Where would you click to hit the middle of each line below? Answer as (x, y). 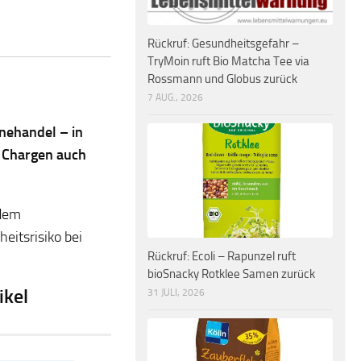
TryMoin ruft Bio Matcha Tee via (228, 62)
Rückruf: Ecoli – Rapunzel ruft (222, 256)
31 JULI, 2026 (176, 292)
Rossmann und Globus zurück (222, 79)
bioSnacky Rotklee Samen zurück (231, 274)
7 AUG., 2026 (175, 98)
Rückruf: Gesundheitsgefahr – (223, 44)
